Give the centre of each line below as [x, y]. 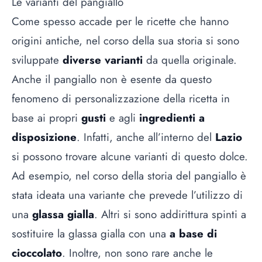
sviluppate [35, 60]
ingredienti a [172, 118]
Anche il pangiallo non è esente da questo [112, 80]
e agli [124, 118]
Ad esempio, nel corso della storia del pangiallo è [129, 176]
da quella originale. [190, 60]
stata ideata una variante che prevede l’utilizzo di [127, 195]
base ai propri [46, 118]
